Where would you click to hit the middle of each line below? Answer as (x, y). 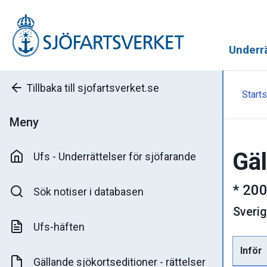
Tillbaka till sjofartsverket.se (93, 88)
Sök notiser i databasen (89, 191)
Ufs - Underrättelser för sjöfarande (115, 156)
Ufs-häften (59, 226)
